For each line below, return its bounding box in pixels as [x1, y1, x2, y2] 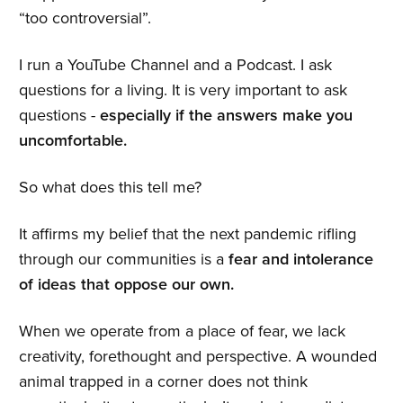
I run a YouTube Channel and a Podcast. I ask [19, 55, 332, 75]
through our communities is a [19, 249, 228, 269]
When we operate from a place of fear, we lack [19, 321, 345, 341]
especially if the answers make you [100, 105, 353, 125]
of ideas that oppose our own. [19, 274, 234, 294]
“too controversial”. [19, 8, 151, 28]
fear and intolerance [228, 249, 373, 269]
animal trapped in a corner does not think [19, 372, 308, 391]
